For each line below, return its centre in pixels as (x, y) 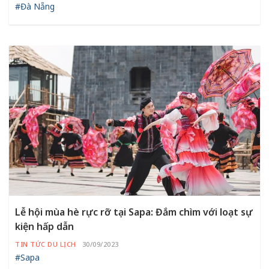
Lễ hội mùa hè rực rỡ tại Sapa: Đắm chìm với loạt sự (134, 212)
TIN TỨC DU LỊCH (46, 244)
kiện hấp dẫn (44, 226)
